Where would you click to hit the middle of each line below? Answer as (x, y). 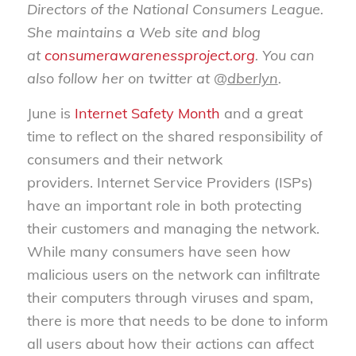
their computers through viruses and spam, (170, 298)
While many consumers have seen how (159, 252)
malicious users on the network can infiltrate (173, 275)
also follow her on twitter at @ (127, 78)
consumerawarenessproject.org (149, 55)
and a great (261, 114)
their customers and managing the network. (173, 229)
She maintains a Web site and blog (143, 32)
